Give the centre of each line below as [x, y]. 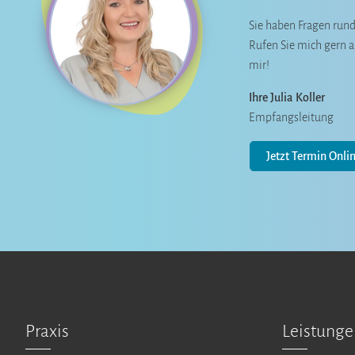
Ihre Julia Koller [287, 97]
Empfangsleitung [291, 117]
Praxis [47, 331]
